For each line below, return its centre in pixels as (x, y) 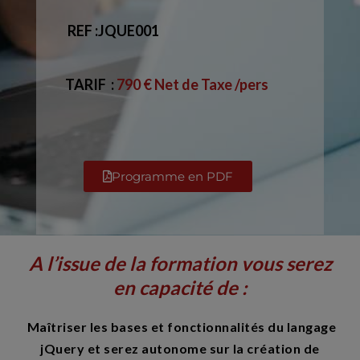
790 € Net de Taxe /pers (193, 84)
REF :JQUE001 (113, 30)
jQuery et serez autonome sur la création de (180, 348)
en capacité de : (180, 287)
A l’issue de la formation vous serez (180, 263)
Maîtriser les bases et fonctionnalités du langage (180, 326)
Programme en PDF (173, 177)
